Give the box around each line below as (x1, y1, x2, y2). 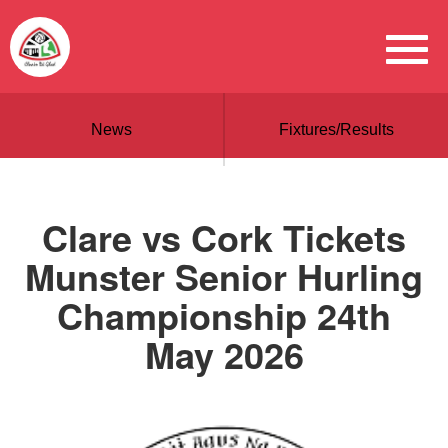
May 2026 (144, 328, 304, 380)
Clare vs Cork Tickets (42, 211, 406, 263)
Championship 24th (57, 289, 391, 341)
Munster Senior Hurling (25, 250, 423, 302)
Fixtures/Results (279, 121, 394, 138)
